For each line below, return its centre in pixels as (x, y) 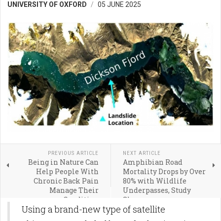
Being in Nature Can (63, 162)
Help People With (67, 171)
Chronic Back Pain (66, 181)
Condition (81, 199)
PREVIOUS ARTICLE (73, 153)
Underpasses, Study (157, 190)
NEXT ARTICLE (142, 153)
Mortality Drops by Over (164, 171)
